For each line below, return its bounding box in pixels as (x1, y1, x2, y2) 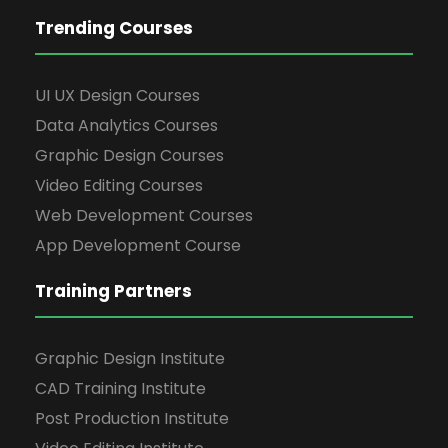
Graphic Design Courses (35, 143, 224, 167)
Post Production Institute (35, 406, 229, 430)
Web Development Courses (35, 203, 253, 227)
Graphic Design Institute (35, 346, 225, 370)
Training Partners (35, 278, 192, 303)
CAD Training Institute (35, 376, 206, 400)
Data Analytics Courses (35, 113, 218, 137)
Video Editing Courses (35, 173, 203, 197)
